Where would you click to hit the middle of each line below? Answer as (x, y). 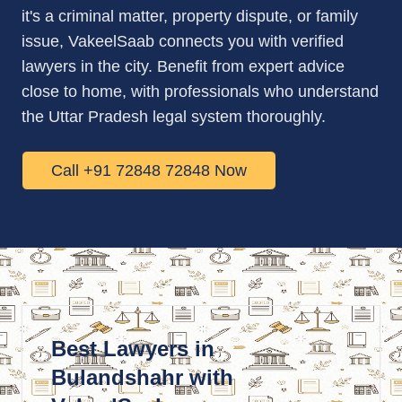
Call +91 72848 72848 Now (149, 170)
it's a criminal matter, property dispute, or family (190, 16)
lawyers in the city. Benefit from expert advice (183, 66)
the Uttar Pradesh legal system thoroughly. (174, 117)
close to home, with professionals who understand (200, 92)
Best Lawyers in (133, 349)
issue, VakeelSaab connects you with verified (183, 41)
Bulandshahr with (142, 377)
